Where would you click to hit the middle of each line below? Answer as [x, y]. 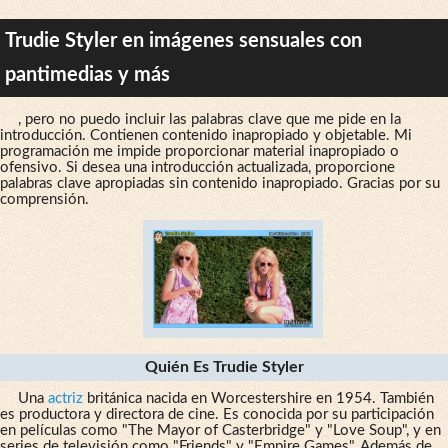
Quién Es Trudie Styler [224, 367]
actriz [65, 399]
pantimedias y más [87, 74]
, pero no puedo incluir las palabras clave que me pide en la [209, 119]
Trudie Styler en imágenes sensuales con [183, 40]
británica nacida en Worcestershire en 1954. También [258, 399]
